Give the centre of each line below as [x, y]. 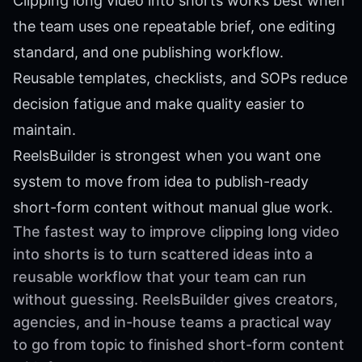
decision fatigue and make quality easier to [159, 103]
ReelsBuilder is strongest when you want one [167, 155]
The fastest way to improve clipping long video [176, 231]
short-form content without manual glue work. [173, 207]
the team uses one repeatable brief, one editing [174, 26]
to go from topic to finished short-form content [179, 344]
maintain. [44, 129]
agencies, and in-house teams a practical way [172, 322]
